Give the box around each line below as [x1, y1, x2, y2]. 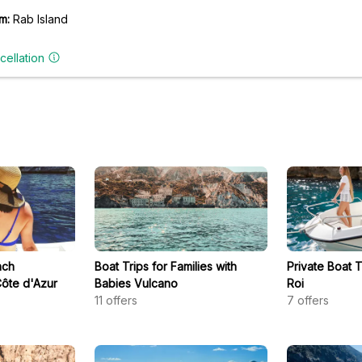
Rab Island [13, 12, 68, 26]
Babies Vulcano [94, 276, 178, 290]
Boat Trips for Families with [94, 259, 237, 273]
